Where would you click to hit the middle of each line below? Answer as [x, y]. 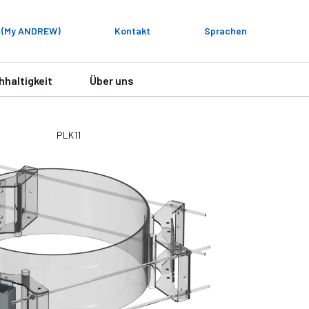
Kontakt [132, 31]
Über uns [112, 80]
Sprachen [226, 31]
